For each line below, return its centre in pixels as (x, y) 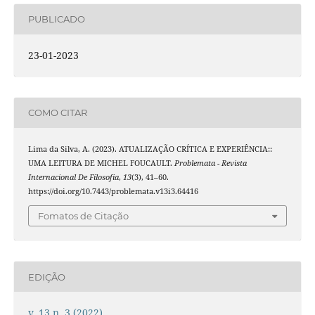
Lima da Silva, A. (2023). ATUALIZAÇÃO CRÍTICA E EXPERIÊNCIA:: (150, 149)
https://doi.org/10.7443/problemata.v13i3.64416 (113, 191)
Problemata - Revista (210, 163)
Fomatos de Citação (83, 216)
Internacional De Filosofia (73, 177)
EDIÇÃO (46, 277)
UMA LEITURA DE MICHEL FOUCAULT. (101, 163)
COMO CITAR (57, 113)
